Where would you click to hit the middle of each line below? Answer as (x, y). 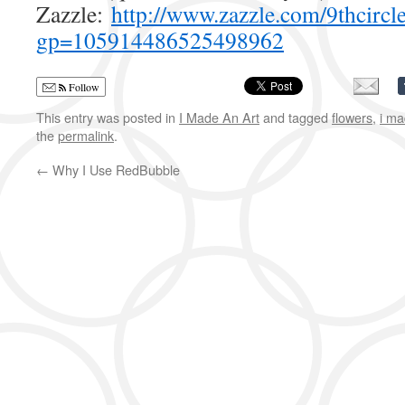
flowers (352, 117)
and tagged (296, 117)
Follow (83, 87)
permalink (86, 135)
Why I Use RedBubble (114, 170)
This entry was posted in (108, 117)
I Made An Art (219, 117)
